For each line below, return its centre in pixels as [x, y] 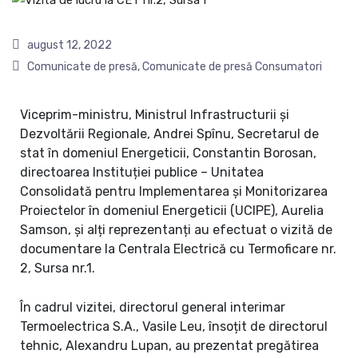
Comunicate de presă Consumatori [232, 67]
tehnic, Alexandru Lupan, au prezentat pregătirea [169, 346]
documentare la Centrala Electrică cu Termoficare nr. [178, 249]
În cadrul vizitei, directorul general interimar [153, 308]
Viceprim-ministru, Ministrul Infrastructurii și [155, 115]
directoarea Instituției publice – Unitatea [142, 173]
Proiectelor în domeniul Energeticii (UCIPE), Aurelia [172, 211]
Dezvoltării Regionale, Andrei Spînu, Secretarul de [169, 134]
